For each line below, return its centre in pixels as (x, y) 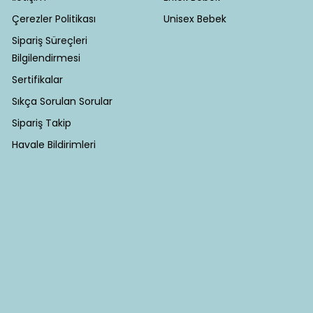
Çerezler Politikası (53, 19)
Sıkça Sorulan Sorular (62, 102)
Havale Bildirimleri (53, 145)
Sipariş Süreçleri (49, 41)
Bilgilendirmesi (46, 58)
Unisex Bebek (195, 19)
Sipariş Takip (41, 123)
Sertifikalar (37, 80)
